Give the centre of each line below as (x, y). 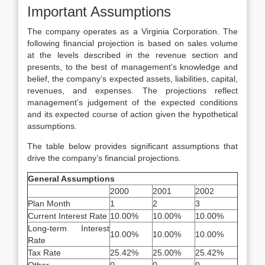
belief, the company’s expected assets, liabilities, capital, (132, 79)
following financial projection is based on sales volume (132, 43)
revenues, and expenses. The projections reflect (132, 91)
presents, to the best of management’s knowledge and (132, 67)
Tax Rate (44, 253)
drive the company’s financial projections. (104, 158)
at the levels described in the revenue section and (132, 55)
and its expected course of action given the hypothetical (132, 114)
